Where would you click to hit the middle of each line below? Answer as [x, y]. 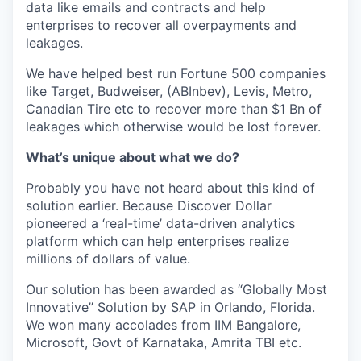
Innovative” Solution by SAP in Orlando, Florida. [170, 307]
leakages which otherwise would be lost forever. [173, 127]
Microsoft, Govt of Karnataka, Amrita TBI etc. [164, 342]
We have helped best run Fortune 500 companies [176, 73]
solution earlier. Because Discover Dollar [149, 205]
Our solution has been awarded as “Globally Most [176, 289]
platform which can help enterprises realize [158, 241]
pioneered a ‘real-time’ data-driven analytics [160, 223]
